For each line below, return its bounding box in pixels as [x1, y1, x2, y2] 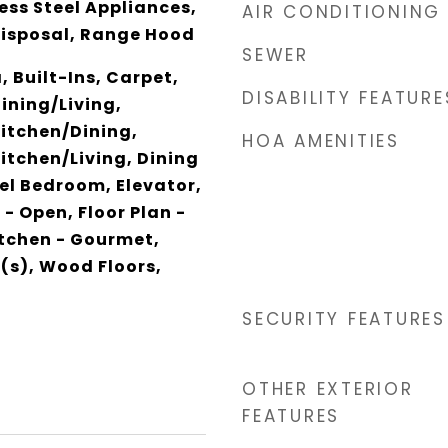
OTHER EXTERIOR [242, 376, 414, 401]
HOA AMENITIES [242, 128, 400, 153]
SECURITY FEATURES [242, 306, 446, 331]
